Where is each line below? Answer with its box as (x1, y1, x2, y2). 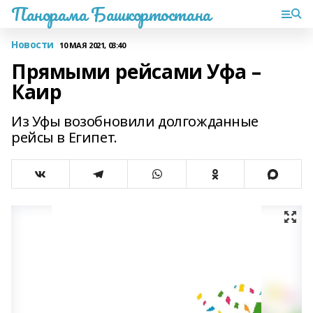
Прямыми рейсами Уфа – (11, 58, 261, 85)
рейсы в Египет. (11, 128, 117, 147)
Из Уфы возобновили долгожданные (11, 112, 259, 131)
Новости (11, 38, 54, 51)
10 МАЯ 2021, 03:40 (59, 39, 126, 50)
